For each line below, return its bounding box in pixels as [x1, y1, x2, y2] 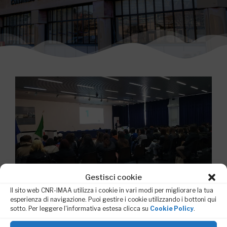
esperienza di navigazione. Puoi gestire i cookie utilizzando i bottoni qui [10, 196, 216, 203]
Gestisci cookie [85, 173, 142, 182]
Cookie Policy [150, 205, 194, 212]
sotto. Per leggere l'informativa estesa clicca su [10, 205, 150, 212]
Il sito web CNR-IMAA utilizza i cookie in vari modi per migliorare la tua [10, 186, 213, 194]
